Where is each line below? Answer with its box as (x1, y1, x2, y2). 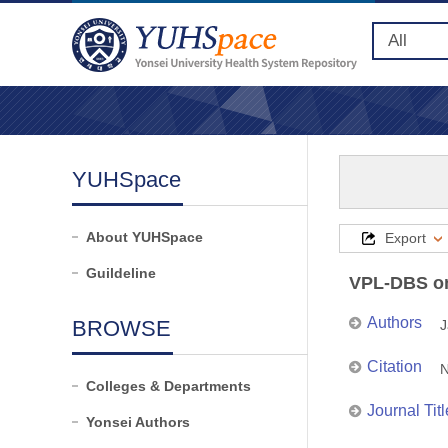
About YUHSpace (86, 229, 203, 245)
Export (385, 230, 426, 246)
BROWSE (72, 316, 171, 341)
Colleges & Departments (86, 378, 251, 394)
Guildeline (86, 265, 156, 281)
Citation (367, 358, 422, 375)
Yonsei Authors (86, 414, 190, 430)
